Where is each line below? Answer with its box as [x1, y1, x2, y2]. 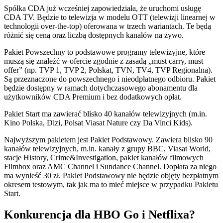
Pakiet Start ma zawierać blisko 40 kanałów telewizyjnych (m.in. [4, 110, 207, 118]
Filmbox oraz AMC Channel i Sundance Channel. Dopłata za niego [4, 162, 217, 171]
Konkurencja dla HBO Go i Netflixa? [4, 208, 195, 222]
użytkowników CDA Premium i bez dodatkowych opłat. [4, 93, 182, 102]
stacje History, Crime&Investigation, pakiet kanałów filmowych [4, 153, 204, 162]
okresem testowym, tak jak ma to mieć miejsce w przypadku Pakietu [4, 180, 218, 189]
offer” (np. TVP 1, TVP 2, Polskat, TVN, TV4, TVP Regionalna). [4, 66, 213, 75]
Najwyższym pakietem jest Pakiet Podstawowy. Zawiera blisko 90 [4, 135, 213, 144]
